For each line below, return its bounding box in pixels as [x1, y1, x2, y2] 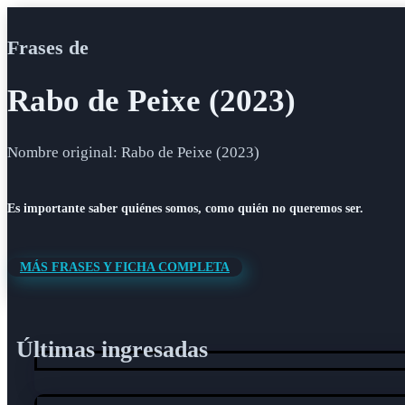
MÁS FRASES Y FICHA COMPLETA [20, 260, 230, 275]
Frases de [7, 36, 89, 59]
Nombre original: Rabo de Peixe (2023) [7, 143, 259, 161]
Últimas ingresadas [16, 336, 208, 363]
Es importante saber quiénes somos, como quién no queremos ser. [7, 202, 363, 216]
